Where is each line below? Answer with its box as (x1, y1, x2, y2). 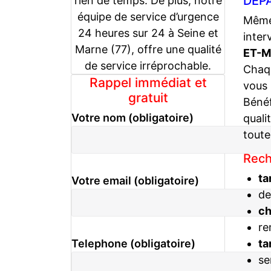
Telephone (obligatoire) (71, 237, 195, 250)
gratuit (128, 90, 168, 105)
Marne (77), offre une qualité (74, 42, 221, 56)
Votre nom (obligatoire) (71, 111, 194, 124)
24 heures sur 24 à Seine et (77, 26, 218, 39)
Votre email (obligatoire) (71, 174, 199, 187)
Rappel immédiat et (89, 74, 207, 90)
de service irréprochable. (85, 59, 211, 72)
